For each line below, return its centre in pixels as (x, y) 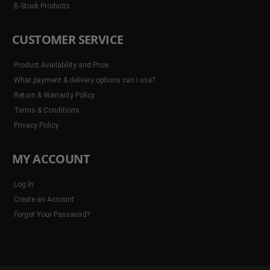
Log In (24, 184)
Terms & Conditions (47, 110)
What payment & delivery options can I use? (84, 80)
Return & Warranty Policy (54, 95)
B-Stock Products (42, 6)
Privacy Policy (36, 125)
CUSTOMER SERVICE (68, 39)
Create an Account (44, 199)
